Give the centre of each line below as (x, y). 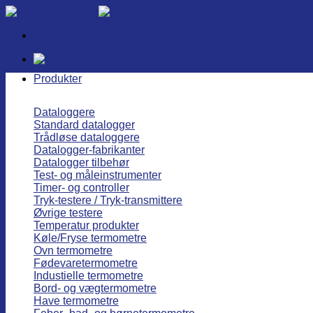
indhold (23, 36)
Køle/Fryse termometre (90, 238)
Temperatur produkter (86, 225)
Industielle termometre (88, 276)
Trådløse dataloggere (87, 137)
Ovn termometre (73, 250)
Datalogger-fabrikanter (89, 150)
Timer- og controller (81, 188)
